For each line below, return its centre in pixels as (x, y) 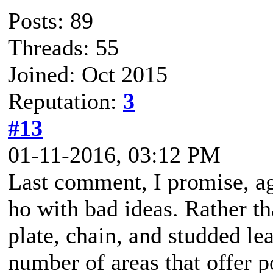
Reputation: (66, 101)
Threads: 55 (63, 48)
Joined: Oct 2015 (88, 74)
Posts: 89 (51, 21)
